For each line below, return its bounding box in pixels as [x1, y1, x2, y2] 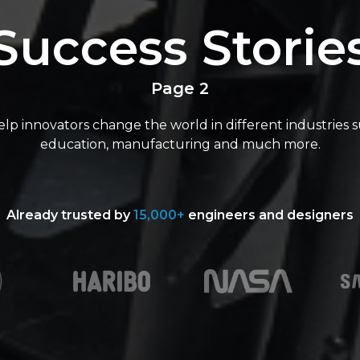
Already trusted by [6, 207, 133, 223]
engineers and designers [185, 207, 354, 223]
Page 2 [151, 78, 209, 98]
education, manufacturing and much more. [39, 136, 321, 152]
